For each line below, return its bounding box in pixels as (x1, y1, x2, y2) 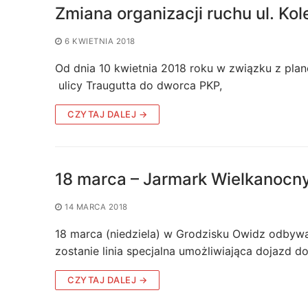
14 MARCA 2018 (65, 201, 128, 212)
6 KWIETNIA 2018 (65, 36, 135, 46)
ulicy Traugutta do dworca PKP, (55, 78, 222, 92)
